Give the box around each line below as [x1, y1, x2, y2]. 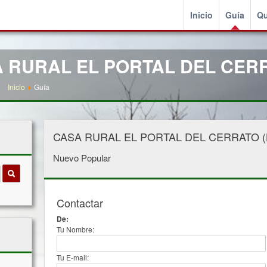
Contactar [57, 195, 103, 210]
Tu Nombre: [57, 224, 94, 234]
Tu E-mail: [57, 252, 89, 262]
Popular [81, 151, 111, 164]
